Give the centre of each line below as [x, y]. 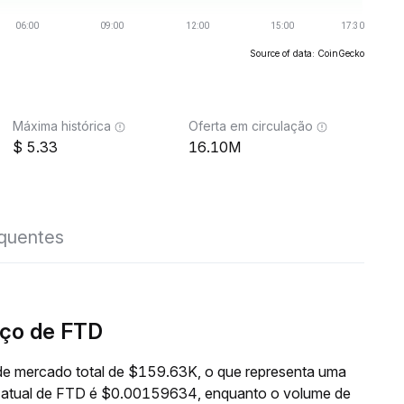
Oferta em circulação [251, 126]
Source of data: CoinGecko [307, 53]
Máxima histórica [62, 126]
